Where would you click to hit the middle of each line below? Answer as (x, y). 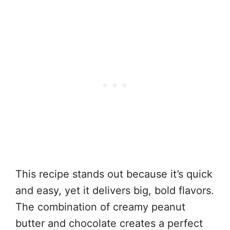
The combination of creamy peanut (100, 207)
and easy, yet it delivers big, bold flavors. (115, 190)
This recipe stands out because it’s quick (114, 174)
